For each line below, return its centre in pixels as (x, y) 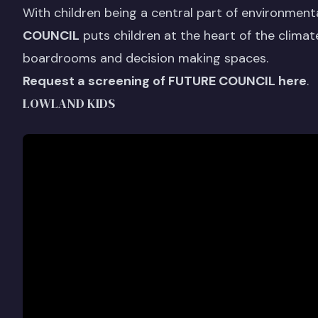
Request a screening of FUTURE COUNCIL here (165, 81)
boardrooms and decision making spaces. (147, 58)
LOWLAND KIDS (69, 103)
